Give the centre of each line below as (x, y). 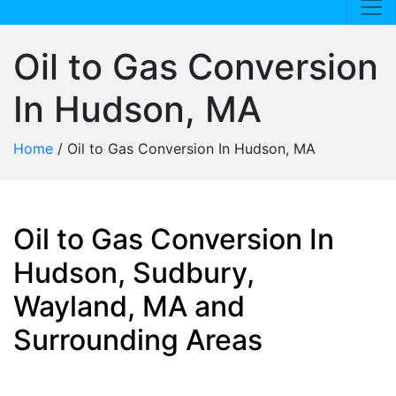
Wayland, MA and (129, 306)
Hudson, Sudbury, (134, 273)
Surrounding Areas (138, 340)
